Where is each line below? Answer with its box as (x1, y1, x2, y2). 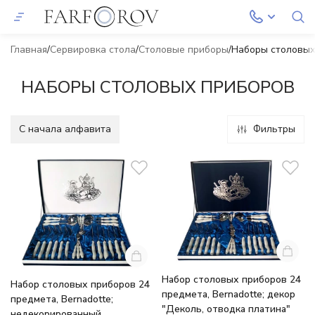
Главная (11, 43, 47, 56)
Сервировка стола (50, 43, 136, 56)
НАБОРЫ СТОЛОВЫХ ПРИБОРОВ (20, 76, 295, 98)
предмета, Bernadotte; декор (162, 288, 295, 302)
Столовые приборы (139, 43, 229, 56)
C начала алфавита (19, 122, 111, 136)
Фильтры (253, 122, 295, 136)
